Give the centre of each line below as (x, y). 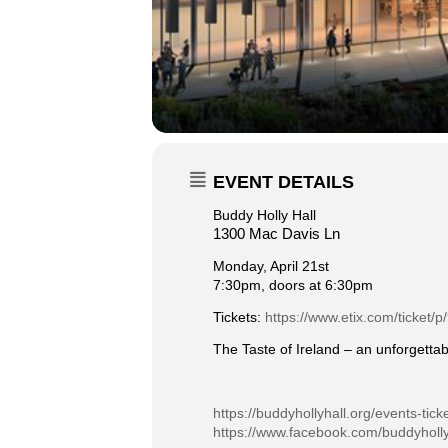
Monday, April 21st (271, 266)
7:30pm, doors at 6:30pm (293, 285)
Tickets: (239, 317)
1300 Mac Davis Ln (276, 234)
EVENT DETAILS (283, 182)
